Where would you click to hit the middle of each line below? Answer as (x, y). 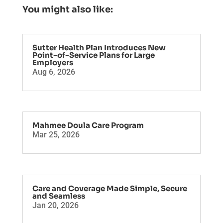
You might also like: (67, 10)
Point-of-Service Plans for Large (93, 55)
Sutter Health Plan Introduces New (99, 48)
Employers (53, 63)
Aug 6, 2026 (54, 72)
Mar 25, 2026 (56, 135)
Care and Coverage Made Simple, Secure (110, 188)
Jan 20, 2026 (55, 205)
